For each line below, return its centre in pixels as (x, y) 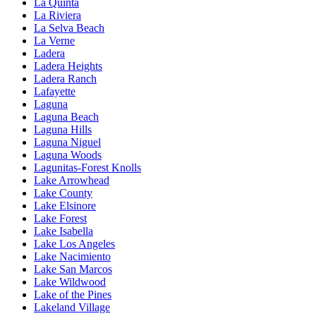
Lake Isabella (63, 231)
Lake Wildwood (70, 281)
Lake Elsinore (65, 205)
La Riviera (57, 15)
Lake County (63, 193)
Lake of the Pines (73, 294)
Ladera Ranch (65, 78)
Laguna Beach (66, 116)
